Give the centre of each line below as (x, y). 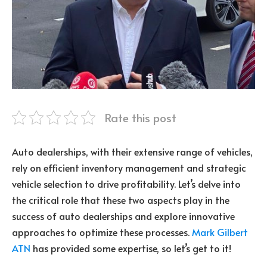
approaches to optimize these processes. (102, 232)
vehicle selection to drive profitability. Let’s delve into (126, 183)
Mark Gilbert (220, 232)
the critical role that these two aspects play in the (121, 199)
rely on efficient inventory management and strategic (129, 167)
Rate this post (140, 117)
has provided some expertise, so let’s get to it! (131, 248)
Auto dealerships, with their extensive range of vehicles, (132, 151)
